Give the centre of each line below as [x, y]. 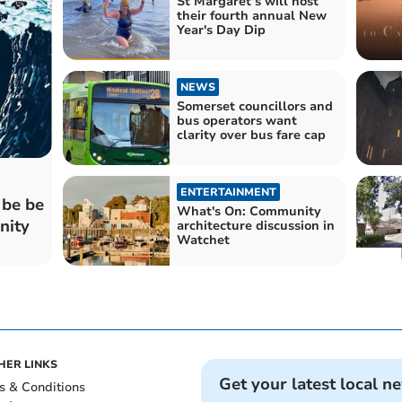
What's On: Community [249, 212]
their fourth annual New [251, 15]
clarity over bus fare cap [251, 135]
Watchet [203, 240]
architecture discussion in [255, 226]
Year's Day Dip [221, 30]
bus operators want [236, 121]
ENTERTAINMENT [228, 192]
